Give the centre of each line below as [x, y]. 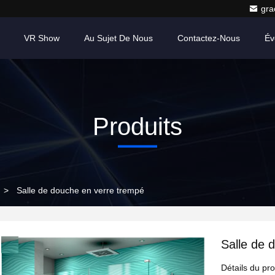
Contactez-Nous [209, 38]
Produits [137, 126]
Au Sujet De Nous [118, 38]
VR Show [42, 38]
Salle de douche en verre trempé [80, 190]
